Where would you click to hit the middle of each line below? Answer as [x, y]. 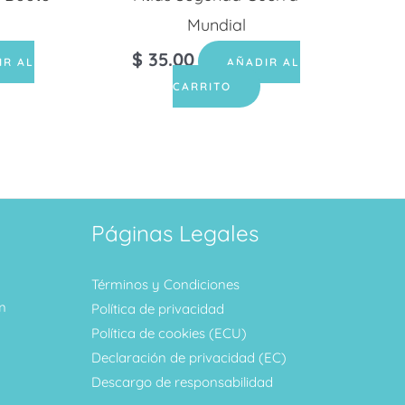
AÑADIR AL [264, 62]
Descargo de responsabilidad [182, 381]
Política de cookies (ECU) [169, 333]
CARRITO [202, 87]
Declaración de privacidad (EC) [189, 357]
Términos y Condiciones [165, 284]
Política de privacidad [158, 308]
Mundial [216, 25]
